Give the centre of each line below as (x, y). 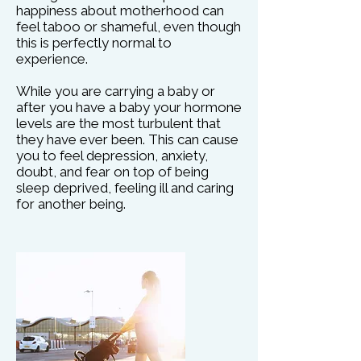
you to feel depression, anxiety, (112, 156)
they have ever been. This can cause (127, 139)
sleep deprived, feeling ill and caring (125, 188)
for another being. (71, 204)
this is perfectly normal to (94, 43)
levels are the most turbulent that (118, 123)
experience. (52, 59)
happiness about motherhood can (120, 10)
